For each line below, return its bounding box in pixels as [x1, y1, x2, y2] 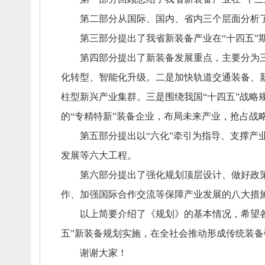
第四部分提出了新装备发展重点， [60, 53, 222, 63]
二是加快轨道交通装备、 [155, 72, 260, 82]
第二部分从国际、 [60, 14, 156, 24]
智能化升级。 [98, 72, 156, 82]
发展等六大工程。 [60, 150, 137, 160]
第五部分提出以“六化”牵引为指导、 [60, 131, 230, 141]
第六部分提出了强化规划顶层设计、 [60, 170, 231, 180]
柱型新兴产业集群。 [60, 92, 146, 102]
